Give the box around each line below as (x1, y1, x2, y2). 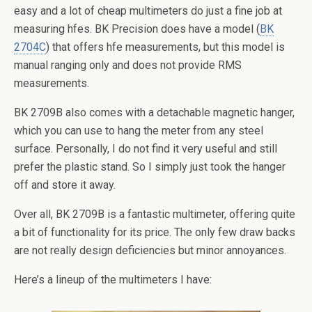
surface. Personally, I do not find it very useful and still (14, 142, 277, 156)
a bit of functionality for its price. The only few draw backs (14, 226, 295, 240)
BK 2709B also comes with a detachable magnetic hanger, (14, 106, 295, 120)
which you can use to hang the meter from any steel (14, 124, 263, 138)
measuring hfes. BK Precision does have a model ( (14, 22, 260, 36)
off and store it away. (14, 178, 116, 192)
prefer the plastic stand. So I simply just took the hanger (14, 160, 286, 174)
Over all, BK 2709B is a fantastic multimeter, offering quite (14, 208, 295, 221)
